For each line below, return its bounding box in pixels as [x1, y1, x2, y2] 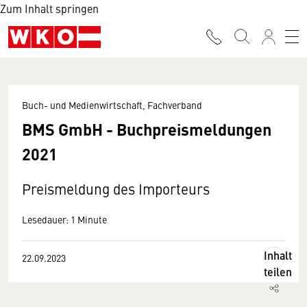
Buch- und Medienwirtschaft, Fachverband [22, 98, 202, 112]
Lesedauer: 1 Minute [22, 212, 107, 226]
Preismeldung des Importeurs [22, 179, 210, 199]
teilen [264, 264, 292, 280]
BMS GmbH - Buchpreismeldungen [22, 117, 271, 140]
